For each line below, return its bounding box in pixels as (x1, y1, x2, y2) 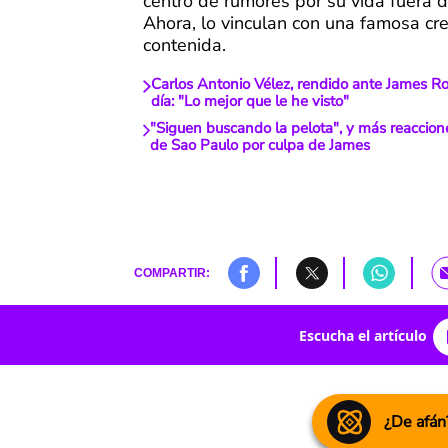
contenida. (143, 33, 226, 58)
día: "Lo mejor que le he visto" (150, 91, 349, 112)
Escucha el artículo (298, 325, 427, 345)
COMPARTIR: (133, 266, 210, 280)
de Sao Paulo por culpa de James (150, 135, 371, 156)
